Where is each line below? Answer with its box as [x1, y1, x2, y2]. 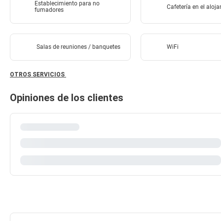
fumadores [35, 6, 64, 13]
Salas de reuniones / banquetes [36, 43, 120, 50]
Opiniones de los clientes [10, 92, 123, 104]
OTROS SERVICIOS [10, 71, 66, 78]
